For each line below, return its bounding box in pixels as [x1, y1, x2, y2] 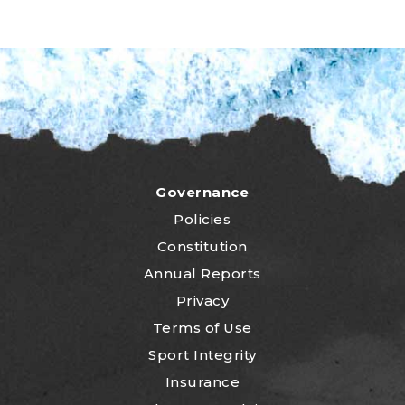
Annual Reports [143, 265, 261, 283]
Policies [174, 211, 231, 229]
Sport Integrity [148, 346, 257, 364]
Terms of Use [152, 319, 252, 337]
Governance [155, 184, 250, 202]
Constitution [156, 238, 248, 256]
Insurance [165, 373, 240, 391]
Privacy [175, 292, 230, 310]
